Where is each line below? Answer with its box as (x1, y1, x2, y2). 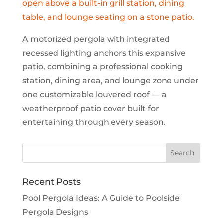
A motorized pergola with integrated (22, 34, 170, 44)
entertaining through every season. (22, 117, 166, 127)
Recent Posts (22, 176, 81, 187)
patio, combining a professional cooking (22, 62, 183, 71)
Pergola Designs (22, 207, 88, 217)
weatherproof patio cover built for (22, 104, 159, 113)
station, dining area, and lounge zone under (22, 76, 199, 85)
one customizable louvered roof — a (22, 90, 166, 99)
